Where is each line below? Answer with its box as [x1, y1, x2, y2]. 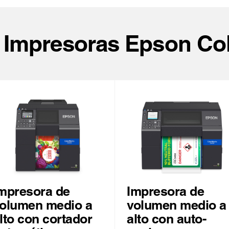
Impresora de [127, 184, 204, 199]
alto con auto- [127, 211, 206, 227]
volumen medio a [127, 197, 226, 213]
